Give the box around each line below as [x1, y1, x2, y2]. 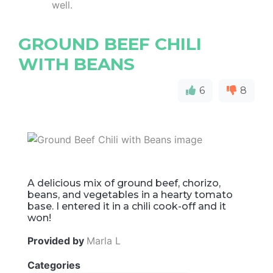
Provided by [27, 235, 87, 247]
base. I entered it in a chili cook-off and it [27, 200, 226, 213]
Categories [27, 259, 83, 272]
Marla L [87, 235, 121, 247]
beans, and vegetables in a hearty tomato [27, 189, 233, 201]
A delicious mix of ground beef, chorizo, [27, 177, 221, 190]
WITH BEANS [18, 53, 135, 74]
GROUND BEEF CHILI [18, 33, 202, 54]
